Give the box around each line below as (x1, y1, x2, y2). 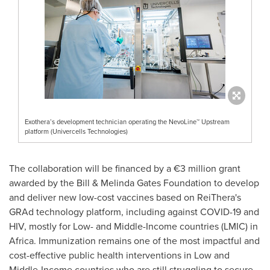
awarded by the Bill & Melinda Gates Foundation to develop (9, 175, 259, 189)
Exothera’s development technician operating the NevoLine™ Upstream (25, 116, 230, 127)
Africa (9, 233, 34, 247)
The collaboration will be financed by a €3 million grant (9, 161, 240, 175)
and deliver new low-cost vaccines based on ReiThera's (9, 190, 241, 204)
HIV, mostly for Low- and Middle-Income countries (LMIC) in (9, 219, 258, 233)
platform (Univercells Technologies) (25, 126, 128, 136)
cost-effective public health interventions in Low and (9, 248, 230, 262)
